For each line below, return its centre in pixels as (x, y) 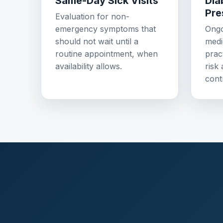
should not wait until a (97, 42)
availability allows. (89, 66)
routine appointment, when (107, 54)
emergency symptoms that (106, 29)
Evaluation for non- (92, 17)
